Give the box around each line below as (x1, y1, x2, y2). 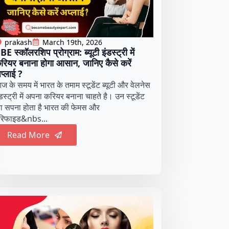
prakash (4, 37, 32, 47)
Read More (7, 129, 50, 141)
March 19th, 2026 (42, 37, 102, 47)
